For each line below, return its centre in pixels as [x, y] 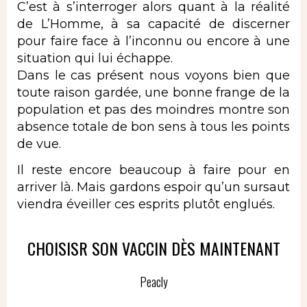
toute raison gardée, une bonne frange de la [153, 93]
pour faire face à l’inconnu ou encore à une [153, 41]
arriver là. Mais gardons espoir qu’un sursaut [153, 187]
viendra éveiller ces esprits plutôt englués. [146, 204]
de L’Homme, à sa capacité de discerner [153, 24]
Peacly [153, 282]
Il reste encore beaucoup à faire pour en [153, 170]
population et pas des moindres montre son [153, 110]
